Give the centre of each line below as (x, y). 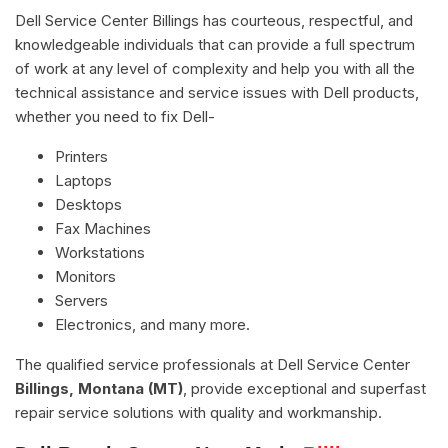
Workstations (100, 252)
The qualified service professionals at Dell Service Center (212, 364)
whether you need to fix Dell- (115, 116)
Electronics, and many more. (152, 324)
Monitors (85, 276)
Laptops (83, 180)
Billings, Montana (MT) (99, 388)
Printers (81, 156)
